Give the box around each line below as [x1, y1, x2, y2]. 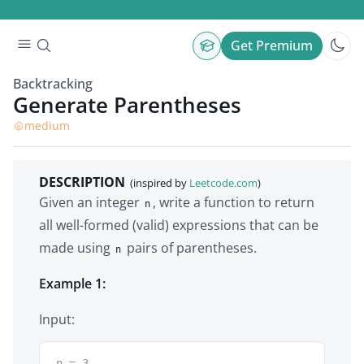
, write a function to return [152, 193, 314, 211]
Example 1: [39, 275, 106, 292]
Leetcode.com [189, 175, 258, 190]
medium [24, 118, 70, 133]
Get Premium [231, 37, 313, 54]
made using [39, 239, 114, 257]
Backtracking [13, 75, 93, 93]
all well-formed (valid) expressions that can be [39, 216, 318, 234]
